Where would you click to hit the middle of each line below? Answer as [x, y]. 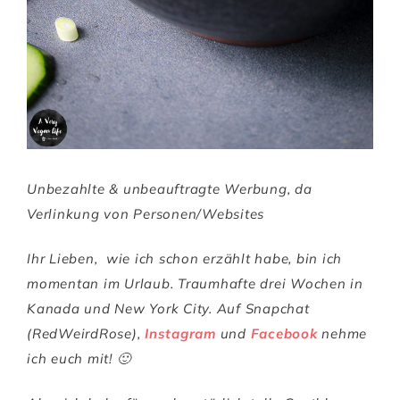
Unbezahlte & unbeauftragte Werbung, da [170, 188]
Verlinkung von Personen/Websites [146, 213]
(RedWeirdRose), [86, 333]
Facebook [284, 333]
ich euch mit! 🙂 [79, 358]
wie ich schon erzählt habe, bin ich [224, 258]
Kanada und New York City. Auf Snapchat [168, 308]
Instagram [180, 333]
